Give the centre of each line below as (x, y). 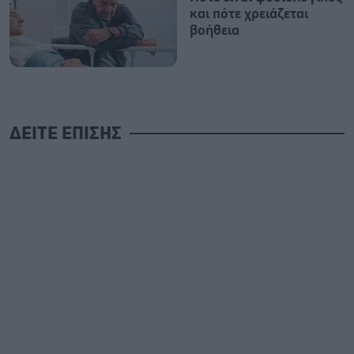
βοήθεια (215, 30)
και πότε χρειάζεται (249, 14)
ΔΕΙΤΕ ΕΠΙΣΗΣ (66, 134)
